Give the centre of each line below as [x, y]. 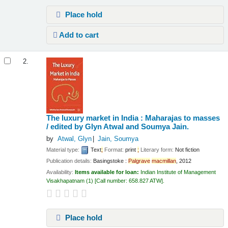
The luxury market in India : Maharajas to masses [133, 118]
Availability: [61, 172]
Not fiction [188, 149]
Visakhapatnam [66, 181]
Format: [114, 149]
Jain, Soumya [118, 139]
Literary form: [157, 149]
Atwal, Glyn [74, 139]
